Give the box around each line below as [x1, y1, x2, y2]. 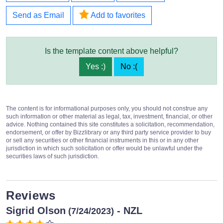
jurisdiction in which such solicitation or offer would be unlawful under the [6, 144, 203, 152]
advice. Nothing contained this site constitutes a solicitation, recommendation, [6, 120, 215, 128]
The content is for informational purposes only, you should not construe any [6, 105, 208, 112]
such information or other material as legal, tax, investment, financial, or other [6, 112, 213, 120]
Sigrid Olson [6, 205, 66, 216]
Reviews [6, 188, 56, 202]
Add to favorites [89, 10, 145, 19]
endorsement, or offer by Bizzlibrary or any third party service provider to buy [6, 128, 211, 136]
